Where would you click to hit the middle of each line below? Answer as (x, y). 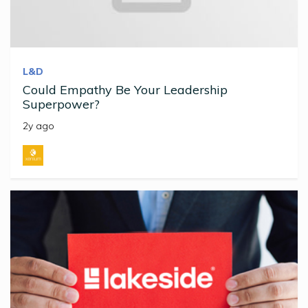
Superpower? (61, 104)
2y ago (38, 125)
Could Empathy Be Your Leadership (125, 89)
